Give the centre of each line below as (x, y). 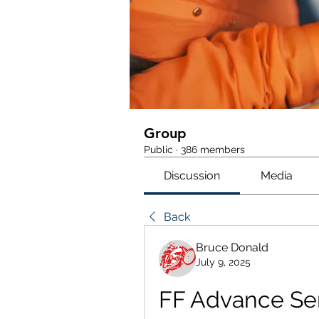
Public (158, 150)
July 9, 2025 (223, 262)
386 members (213, 150)
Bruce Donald (232, 247)
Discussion (192, 176)
